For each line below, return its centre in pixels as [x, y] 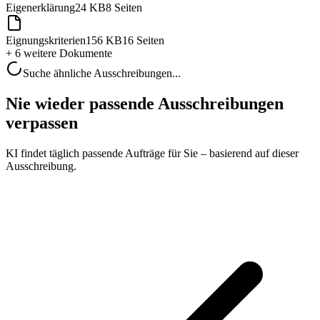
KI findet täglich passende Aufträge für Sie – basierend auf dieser [152, 153]
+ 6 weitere [31, 53]
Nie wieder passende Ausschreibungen [145, 103]
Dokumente [84, 53]
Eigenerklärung [40, 7]
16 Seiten [143, 40]
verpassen [42, 122]
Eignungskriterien [46, 40]
